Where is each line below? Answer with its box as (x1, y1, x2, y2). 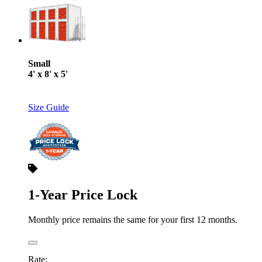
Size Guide (28, 102, 69, 112)
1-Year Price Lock (28, 187, 137, 202)
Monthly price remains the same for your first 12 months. (28, 214, 237, 225)
